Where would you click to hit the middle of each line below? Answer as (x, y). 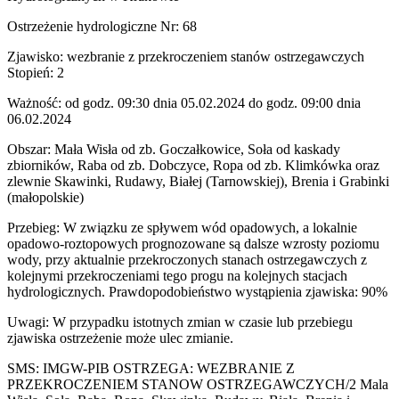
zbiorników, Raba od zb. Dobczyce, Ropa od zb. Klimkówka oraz (193, 166)
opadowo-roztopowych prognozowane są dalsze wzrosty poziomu (193, 244)
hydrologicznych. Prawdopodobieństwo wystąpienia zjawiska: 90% (197, 292)
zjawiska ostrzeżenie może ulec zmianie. (120, 338)
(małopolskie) (45, 198)
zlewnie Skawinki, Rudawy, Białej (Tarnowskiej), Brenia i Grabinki (198, 182)
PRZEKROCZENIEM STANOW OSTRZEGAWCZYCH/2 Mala (198, 385)
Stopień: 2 (36, 73)
